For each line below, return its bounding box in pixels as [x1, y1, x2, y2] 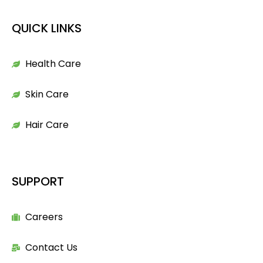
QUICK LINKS [12, 19, 82, 36]
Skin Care [25, 87, 69, 101]
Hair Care [25, 117, 69, 131]
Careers [25, 210, 63, 224]
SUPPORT [12, 173, 64, 190]
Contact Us [25, 240, 77, 254]
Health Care [25, 56, 81, 70]
